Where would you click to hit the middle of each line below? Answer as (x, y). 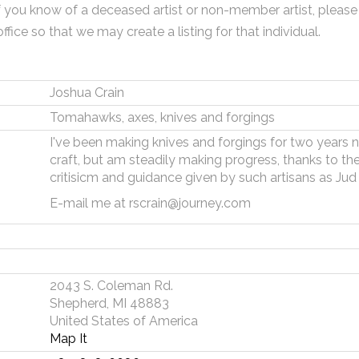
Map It (68, 339)
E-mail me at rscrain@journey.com (150, 203)
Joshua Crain (87, 93)
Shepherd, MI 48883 (109, 303)
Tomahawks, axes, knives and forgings (162, 117)
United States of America (123, 321)
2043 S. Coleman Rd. (111, 286)
